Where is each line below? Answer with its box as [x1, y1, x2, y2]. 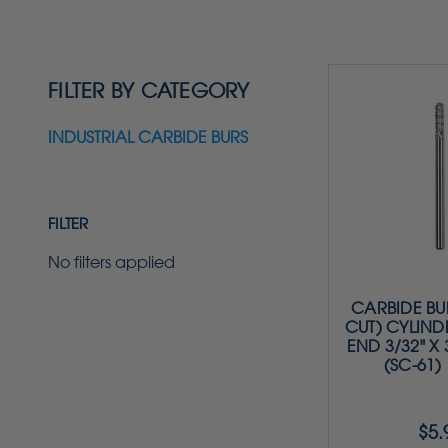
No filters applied [48, 252, 175, 272]
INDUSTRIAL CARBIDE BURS [48, 127, 248, 147]
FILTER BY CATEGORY [48, 78, 250, 103]
